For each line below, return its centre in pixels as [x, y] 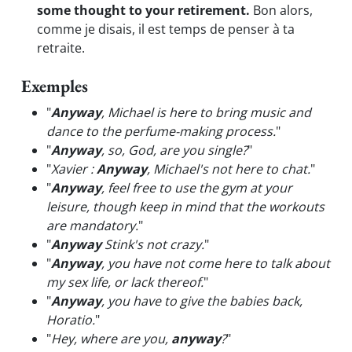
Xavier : [74, 169]
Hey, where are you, [111, 339]
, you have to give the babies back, [202, 301]
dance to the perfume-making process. [161, 131]
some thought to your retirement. [143, 10]
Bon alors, [281, 10]
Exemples [55, 86]
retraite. [61, 48]
